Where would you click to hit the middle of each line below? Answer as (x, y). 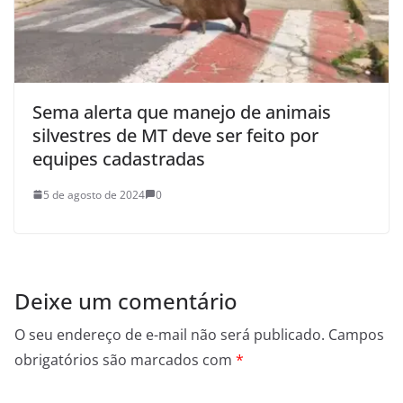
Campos (356, 334)
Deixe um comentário (126, 300)
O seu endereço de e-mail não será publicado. (170, 334)
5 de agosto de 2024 (94, 194)
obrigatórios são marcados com (125, 359)
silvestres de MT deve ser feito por (175, 135)
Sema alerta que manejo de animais (182, 112)
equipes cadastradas (119, 158)
